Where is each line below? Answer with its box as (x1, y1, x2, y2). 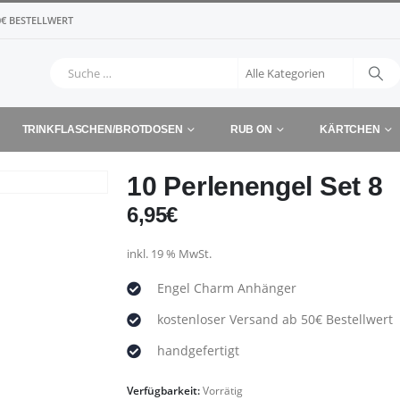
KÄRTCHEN (319, 123, 380, 136)
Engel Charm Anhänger (157, 279, 297, 296)
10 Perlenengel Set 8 (127, 171, 383, 201)
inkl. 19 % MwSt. (127, 246, 212, 262)
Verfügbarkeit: (127, 383, 204, 398)
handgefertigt (157, 342, 240, 359)
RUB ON (229, 123, 272, 136)
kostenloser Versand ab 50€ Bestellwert (157, 311, 394, 328)
